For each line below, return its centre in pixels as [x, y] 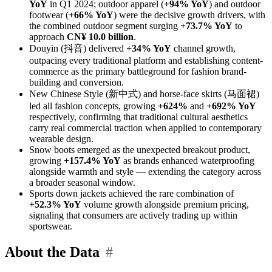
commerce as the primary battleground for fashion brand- [138, 72]
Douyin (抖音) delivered [78, 49]
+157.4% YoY [92, 161]
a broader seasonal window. [82, 183]
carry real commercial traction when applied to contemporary [145, 128]
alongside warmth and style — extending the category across [145, 172]
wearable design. [61, 139]
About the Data [52, 252]
